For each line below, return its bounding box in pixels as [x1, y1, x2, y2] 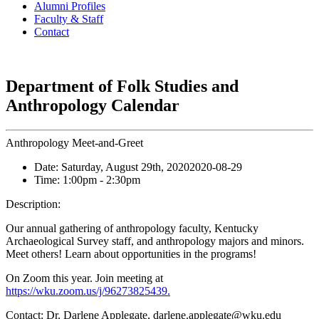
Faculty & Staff [34, 13, 103, 26]
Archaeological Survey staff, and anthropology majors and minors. [6, 235, 304, 248]
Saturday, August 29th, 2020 [61, 161, 189, 174]
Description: [6, 198, 61, 211]
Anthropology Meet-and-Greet [6, 137, 143, 150]
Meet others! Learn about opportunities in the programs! [6, 248, 256, 261]
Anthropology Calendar [6, 96, 179, 115]
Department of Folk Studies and [6, 77, 239, 96]
